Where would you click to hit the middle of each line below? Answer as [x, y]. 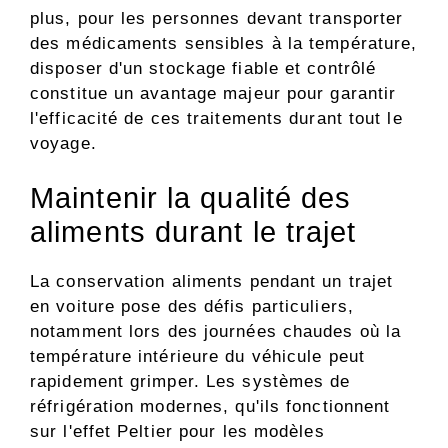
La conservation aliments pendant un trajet [212, 282]
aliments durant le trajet [193, 232]
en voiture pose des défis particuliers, [192, 307]
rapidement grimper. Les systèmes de [190, 382]
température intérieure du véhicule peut [197, 357]
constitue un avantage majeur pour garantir [213, 93]
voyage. [63, 143]
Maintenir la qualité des [191, 198]
